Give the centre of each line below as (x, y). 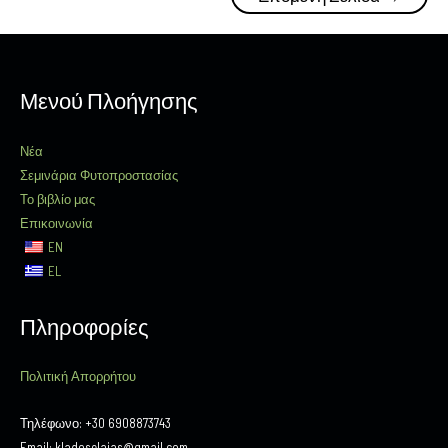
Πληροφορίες (84, 325)
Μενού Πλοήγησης (109, 99)
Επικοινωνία (56, 222)
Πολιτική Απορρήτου (78, 375)
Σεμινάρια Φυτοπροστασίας (99, 174)
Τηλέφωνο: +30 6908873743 (95, 422)
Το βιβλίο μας (57, 198)
